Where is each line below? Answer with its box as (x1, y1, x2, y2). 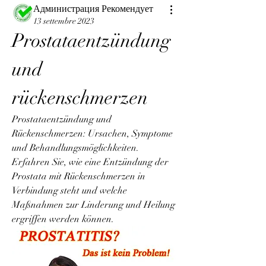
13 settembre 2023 (33, 16, 94, 26)
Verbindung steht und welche (12, 185, 127, 197)
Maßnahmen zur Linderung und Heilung (12, 199, 175, 211)
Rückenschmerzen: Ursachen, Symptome (12, 128, 173, 140)
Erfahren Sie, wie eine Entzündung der (12, 156, 169, 168)
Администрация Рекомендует (33, 3, 153, 15)
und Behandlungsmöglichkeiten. (12, 142, 139, 154)
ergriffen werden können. (12, 213, 114, 225)
